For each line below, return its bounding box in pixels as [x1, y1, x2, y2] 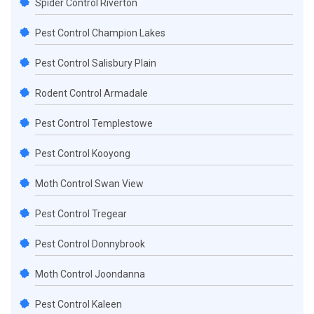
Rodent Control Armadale [35, 88, 148, 100]
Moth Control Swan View [35, 178, 144, 190]
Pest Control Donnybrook [35, 238, 145, 250]
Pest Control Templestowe [35, 118, 153, 130]
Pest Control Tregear [35, 208, 127, 220]
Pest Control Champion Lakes [35, 27, 165, 39]
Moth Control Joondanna [35, 268, 145, 280]
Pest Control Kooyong [35, 148, 130, 160]
